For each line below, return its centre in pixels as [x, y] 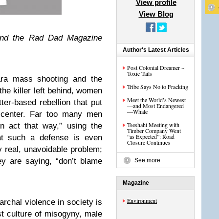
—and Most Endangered [155, 106]
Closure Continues [149, 142]
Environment [142, 200]
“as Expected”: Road [151, 136]
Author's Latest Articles [156, 50]
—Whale [137, 111]
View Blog [156, 14]
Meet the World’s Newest [156, 100]
